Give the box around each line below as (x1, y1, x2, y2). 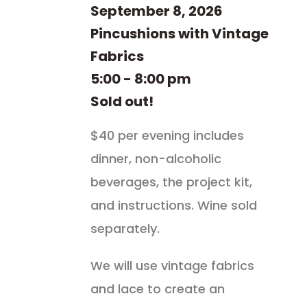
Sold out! (90, 92, 154, 111)
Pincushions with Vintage (90, 24, 269, 43)
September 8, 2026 (90, 1, 223, 21)
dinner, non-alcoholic (90, 150, 222, 167)
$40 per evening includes (90, 127, 245, 144)
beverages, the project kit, (90, 173, 253, 191)
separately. (90, 220, 164, 237)
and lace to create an (90, 280, 225, 297)
